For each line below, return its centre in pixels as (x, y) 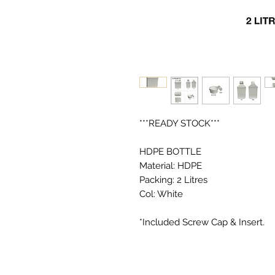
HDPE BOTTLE (170, 152)
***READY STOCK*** (180, 123)
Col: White (161, 194)
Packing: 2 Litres (173, 180)
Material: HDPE (171, 166)
